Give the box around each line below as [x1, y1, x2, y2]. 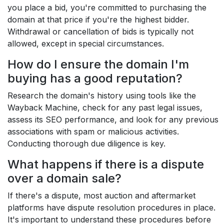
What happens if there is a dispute [7, 157, 204, 171]
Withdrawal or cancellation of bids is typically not [7, 26, 193, 36]
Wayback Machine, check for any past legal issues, [7, 102, 202, 112]
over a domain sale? [7, 171, 121, 185]
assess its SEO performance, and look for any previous [7, 114, 218, 124]
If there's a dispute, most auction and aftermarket [7, 190, 195, 200]
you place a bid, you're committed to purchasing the [7, 2, 206, 12]
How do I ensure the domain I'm [7, 57, 189, 71]
